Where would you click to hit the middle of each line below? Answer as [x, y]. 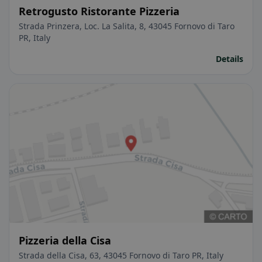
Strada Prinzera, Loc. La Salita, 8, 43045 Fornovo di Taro [127, 26]
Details [230, 59]
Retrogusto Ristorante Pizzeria [99, 11]
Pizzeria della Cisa [65, 241]
